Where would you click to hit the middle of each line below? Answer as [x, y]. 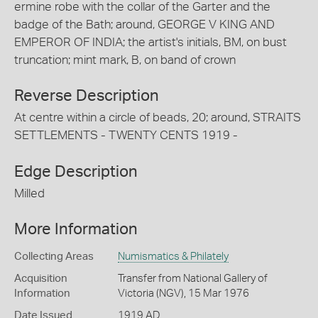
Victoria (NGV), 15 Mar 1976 [183, 294]
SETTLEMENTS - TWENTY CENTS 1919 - [126, 135]
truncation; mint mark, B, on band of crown [125, 60]
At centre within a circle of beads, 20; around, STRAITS [158, 117]
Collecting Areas [54, 257]
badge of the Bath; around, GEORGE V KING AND [144, 24]
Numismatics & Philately [173, 257]
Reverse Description [87, 96]
